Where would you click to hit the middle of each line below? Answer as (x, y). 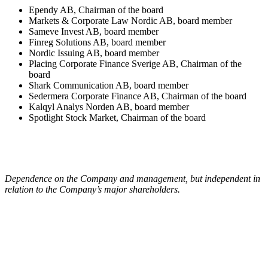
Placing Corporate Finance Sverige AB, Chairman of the (135, 63)
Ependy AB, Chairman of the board (96, 10)
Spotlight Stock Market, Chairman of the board (117, 117)
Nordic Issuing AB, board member (94, 53)
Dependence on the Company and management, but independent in (133, 178)
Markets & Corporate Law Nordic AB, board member (130, 20)
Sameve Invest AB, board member (94, 31)
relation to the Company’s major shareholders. (92, 189)
